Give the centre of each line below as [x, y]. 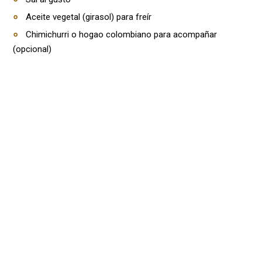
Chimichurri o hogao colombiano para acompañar [121, 35]
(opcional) [32, 49]
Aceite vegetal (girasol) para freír [89, 17]
